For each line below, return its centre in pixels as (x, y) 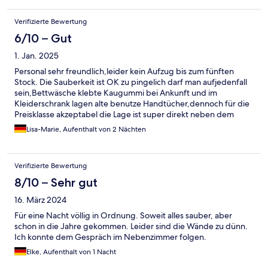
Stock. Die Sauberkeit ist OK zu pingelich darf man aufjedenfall (131, 82)
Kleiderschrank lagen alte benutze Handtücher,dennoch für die (132, 104)
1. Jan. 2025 (36, 56)
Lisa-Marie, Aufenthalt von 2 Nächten (86, 130)
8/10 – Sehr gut (56, 183)
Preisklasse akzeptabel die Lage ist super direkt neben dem (124, 115)
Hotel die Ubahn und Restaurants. (77, 125)
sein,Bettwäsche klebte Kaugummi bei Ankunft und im (116, 93)
